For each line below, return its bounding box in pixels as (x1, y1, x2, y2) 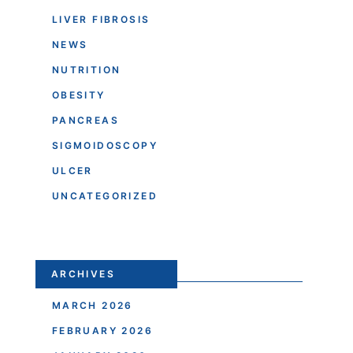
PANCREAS (51, 113, 119, 126)
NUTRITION (51, 63, 121, 76)
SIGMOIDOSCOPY (51, 139, 158, 151)
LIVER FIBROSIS (51, 13, 150, 25)
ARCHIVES (50, 267, 115, 280)
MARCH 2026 (51, 299, 133, 311)
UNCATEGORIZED (51, 189, 158, 202)
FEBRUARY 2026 (51, 324, 153, 336)
